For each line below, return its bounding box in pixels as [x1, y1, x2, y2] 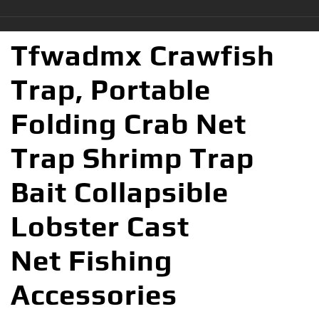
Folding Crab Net [11, 107, 246, 140]
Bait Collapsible [11, 175, 229, 209]
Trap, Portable [11, 73, 211, 106]
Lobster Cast [11, 209, 189, 243]
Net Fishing [11, 244, 172, 277]
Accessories [11, 278, 177, 311]
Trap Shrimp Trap [11, 141, 254, 174]
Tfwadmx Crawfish [11, 38, 275, 72]
